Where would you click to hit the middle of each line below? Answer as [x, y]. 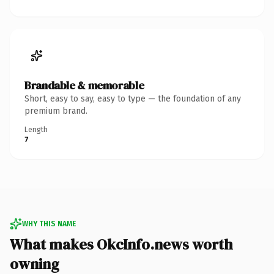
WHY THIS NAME [49, 224]
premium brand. [56, 111]
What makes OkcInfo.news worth [121, 244]
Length [36, 129]
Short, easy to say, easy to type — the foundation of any [133, 98]
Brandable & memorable [84, 85]
